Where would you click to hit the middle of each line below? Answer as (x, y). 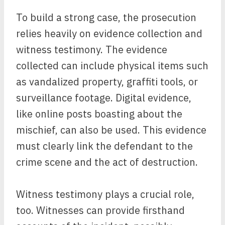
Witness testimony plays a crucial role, (105, 194)
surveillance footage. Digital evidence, (104, 98)
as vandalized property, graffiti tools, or (107, 82)
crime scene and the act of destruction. (107, 162)
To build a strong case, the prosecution (106, 17)
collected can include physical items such (112, 66)
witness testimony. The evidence (92, 49)
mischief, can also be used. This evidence (111, 130)
